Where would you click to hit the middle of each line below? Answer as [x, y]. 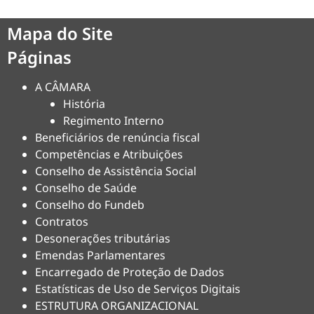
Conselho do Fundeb [90, 205]
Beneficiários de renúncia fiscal [117, 137]
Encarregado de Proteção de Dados [130, 272]
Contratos [62, 221]
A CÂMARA [63, 87]
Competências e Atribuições [109, 154]
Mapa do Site [60, 33]
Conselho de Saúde [86, 188]
